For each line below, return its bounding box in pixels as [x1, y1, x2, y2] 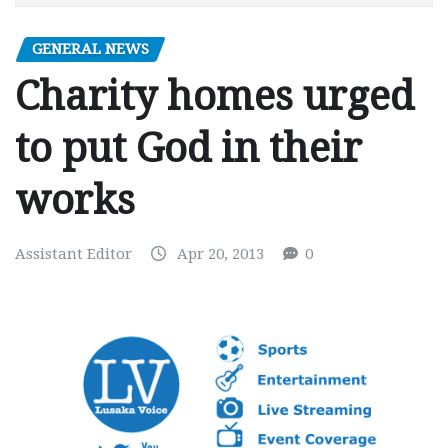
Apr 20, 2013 [177, 245, 264, 264]
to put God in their [15, 125, 362, 173]
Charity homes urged [15, 73, 414, 121]
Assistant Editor [15, 245, 132, 264]
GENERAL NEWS [32, 39, 149, 58]
